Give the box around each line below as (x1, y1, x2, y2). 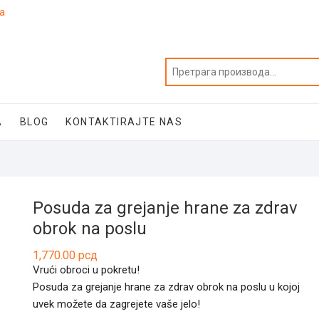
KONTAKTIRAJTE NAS (66, 116, 183, 127)
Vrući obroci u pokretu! (33, 263, 140, 276)
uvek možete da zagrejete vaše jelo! (33, 298, 200, 310)
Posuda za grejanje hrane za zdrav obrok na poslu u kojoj (33, 281, 300, 293)
